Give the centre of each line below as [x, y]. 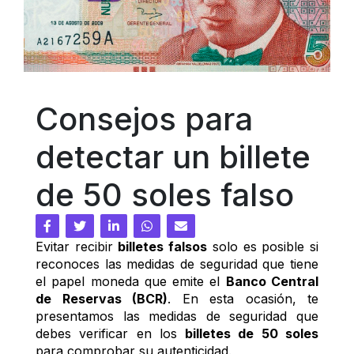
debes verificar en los [111, 333]
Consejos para [144, 119]
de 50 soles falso [165, 195]
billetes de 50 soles [252, 333]
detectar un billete [173, 157]
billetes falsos [163, 247]
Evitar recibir [77, 247]
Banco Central [272, 281]
